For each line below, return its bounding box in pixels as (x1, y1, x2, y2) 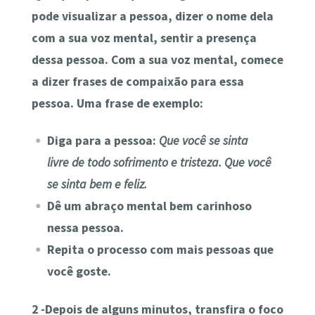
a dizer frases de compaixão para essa (31, 74, 244, 89)
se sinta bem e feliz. (47, 176, 148, 193)
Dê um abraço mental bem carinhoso (46, 198, 252, 214)
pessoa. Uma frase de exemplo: (31, 96, 203, 111)
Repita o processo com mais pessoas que (46, 242, 274, 258)
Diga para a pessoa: (46, 133, 156, 149)
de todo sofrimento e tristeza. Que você (69, 155, 272, 171)
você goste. (47, 264, 112, 280)
